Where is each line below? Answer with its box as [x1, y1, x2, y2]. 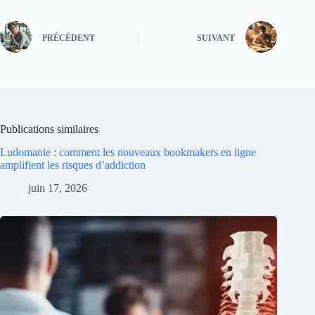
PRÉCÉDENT [42, 32, 95, 43]
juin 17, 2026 [28, 181, 87, 194]
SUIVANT [197, 32, 236, 43]
